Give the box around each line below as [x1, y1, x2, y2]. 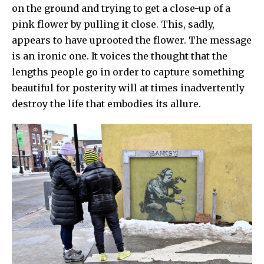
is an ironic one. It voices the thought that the [12, 50, 227, 62]
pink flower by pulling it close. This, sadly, [12, 18, 214, 30]
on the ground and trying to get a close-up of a [12, 2, 230, 14]
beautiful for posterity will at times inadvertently [12, 82, 245, 94]
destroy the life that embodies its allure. [12, 98, 201, 110]
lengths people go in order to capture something [12, 66, 244, 78]
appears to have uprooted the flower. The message [12, 34, 252, 46]
